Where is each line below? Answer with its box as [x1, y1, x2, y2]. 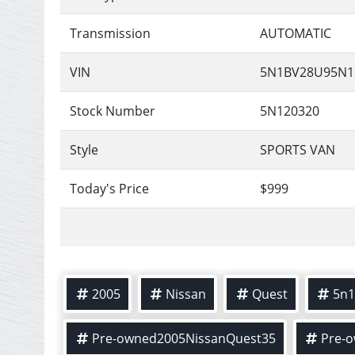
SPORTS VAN [260, 140, 336, 158]
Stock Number [70, 101, 156, 120]
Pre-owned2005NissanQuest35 [91, 329, 276, 347]
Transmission [70, 24, 151, 42]
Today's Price [70, 179, 150, 197]
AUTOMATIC [260, 24, 332, 42]
